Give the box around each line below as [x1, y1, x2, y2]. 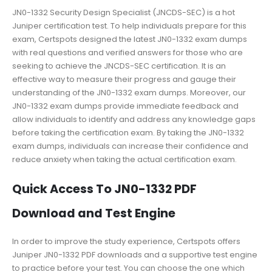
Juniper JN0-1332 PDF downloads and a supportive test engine [12, 249, 257, 261]
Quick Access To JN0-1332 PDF [12, 181, 197, 198]
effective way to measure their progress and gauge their [12, 73, 236, 85]
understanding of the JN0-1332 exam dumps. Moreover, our [12, 86, 246, 98]
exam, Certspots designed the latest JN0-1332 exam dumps [12, 33, 247, 45]
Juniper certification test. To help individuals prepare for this [12, 19, 246, 32]
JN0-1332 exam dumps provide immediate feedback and [12, 100, 239, 112]
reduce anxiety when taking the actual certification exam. [12, 153, 237, 165]
